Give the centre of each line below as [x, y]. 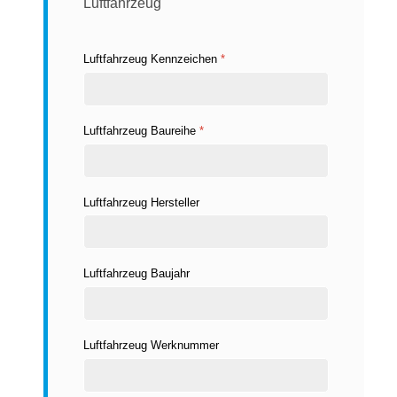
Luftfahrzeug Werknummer [151, 346]
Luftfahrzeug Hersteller [141, 202]
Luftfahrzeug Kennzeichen [152, 58]
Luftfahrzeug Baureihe [141, 130]
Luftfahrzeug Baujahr [136, 274]
